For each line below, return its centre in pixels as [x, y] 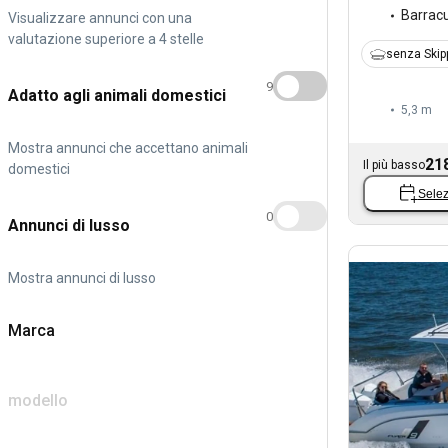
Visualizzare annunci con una [100, 17]
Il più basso [394, 165]
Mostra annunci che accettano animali [128, 147]
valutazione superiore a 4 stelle [106, 38]
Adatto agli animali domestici [117, 95]
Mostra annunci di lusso [82, 277]
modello [38, 400]
